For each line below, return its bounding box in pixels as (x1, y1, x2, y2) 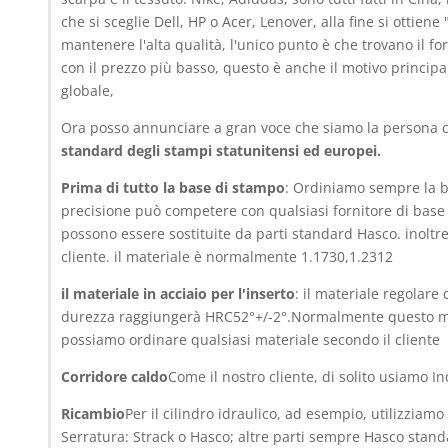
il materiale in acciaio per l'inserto (61, 283, 296, 303)
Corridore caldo (61, 366, 169, 386)
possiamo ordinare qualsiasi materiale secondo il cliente (61, 329, 441, 349)
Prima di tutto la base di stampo (61, 177, 286, 197)
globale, (61, 80, 115, 100)
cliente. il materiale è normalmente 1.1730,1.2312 (61, 246, 394, 266)
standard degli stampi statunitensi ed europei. (61, 140, 382, 160)
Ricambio (61, 403, 126, 423)
